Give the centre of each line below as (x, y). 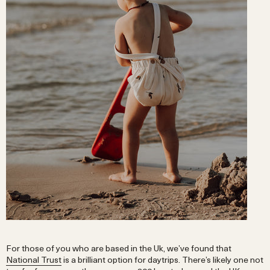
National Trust (34, 259)
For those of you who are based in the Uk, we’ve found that (119, 248)
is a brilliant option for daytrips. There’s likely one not (162, 259)
